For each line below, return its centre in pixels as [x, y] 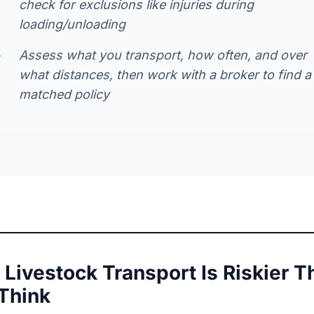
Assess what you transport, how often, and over [163, 55]
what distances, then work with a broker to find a [165, 74]
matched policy [64, 94]
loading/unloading [72, 24]
